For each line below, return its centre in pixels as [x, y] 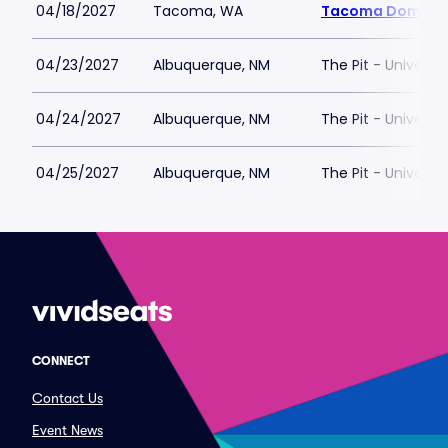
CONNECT [61, 361]
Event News [67, 430]
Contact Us [67, 398]
